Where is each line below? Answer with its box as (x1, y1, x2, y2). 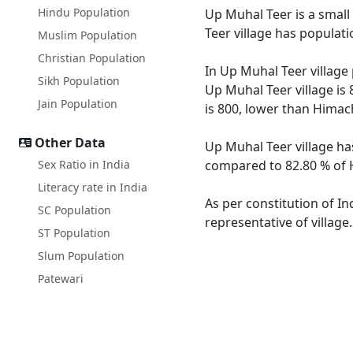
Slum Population (38, 248, 124, 263)
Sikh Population (38, 73, 120, 88)
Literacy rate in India (38, 180, 147, 195)
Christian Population (38, 50, 146, 65)
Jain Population (38, 96, 117, 111)
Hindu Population (38, 5, 130, 20)
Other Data (35, 134, 106, 151)
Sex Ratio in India (38, 157, 130, 172)
